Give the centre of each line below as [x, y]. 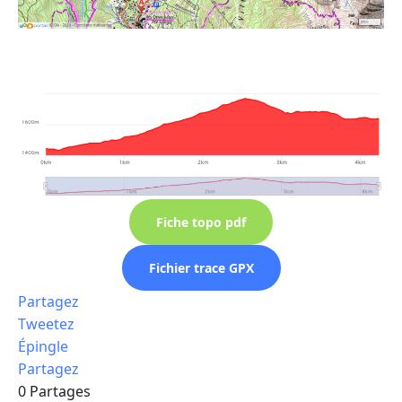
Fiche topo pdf [201, 222]
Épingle [43, 346]
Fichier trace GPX [201, 267]
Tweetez [46, 323]
